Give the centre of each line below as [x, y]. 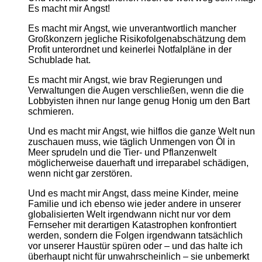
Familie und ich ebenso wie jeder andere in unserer [135, 204]
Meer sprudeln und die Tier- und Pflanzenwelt [122, 152]
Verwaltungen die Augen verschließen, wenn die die [136, 90]
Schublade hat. [59, 60]
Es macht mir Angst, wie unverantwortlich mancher [132, 28]
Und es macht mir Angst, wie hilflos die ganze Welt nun [142, 131]
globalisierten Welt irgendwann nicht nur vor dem [129, 214]
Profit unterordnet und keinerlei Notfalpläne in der [130, 49]
